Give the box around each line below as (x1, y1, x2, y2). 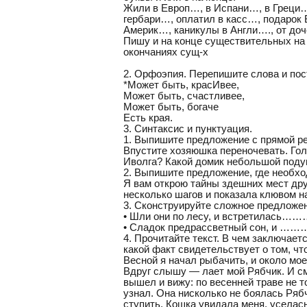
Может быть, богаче (123, 101, 219, 112)
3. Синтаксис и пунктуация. (123, 123, 252, 134)
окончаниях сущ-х (123, 46, 208, 58)
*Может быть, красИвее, (123, 79, 239, 90)
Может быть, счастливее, (123, 90, 245, 101)
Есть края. (123, 112, 173, 123)
